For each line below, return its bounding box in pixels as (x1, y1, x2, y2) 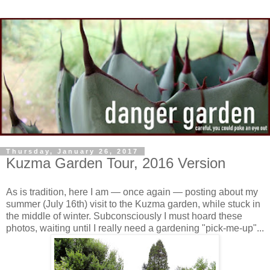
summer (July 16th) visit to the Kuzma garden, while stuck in (6, 198, 260, 209)
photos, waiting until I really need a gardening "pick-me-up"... (6, 222, 264, 233)
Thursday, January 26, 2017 (6, 147, 139, 155)
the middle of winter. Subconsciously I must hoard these (6, 210, 242, 221)
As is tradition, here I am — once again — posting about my (6, 186, 258, 197)
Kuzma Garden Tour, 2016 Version (6, 154, 225, 171)
